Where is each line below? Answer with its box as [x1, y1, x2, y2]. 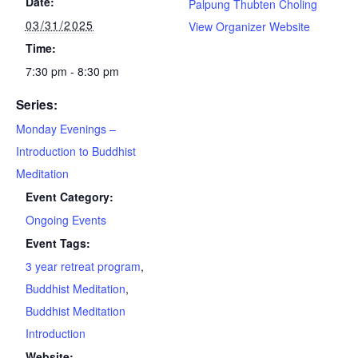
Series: [16, 96, 58, 114]
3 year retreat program [25, 258, 141, 275]
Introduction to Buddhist [16, 143, 136, 160]
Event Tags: [25, 235, 90, 252]
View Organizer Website [188, 18, 310, 35]
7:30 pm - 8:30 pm [25, 63, 119, 80]
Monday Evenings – [16, 121, 116, 137]
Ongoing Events [25, 212, 106, 229]
